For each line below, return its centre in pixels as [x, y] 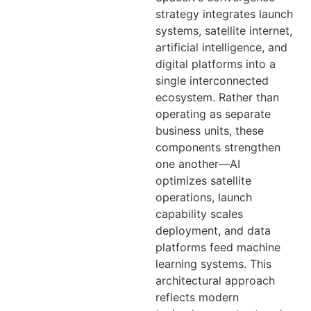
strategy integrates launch [224, 14]
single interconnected [212, 80]
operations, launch [204, 197]
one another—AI [198, 163]
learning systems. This [213, 263]
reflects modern [197, 297]
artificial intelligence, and [221, 47]
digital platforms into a [216, 64]
